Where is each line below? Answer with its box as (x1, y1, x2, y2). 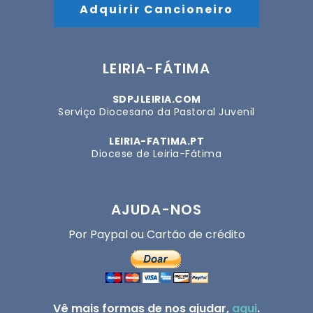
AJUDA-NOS (110, 200, 203, 220)
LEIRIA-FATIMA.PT (109, 134, 204, 149)
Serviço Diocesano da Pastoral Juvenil (58, 105, 255, 119)
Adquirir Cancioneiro (80, 1, 233, 18)
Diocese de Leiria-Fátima (92, 147, 221, 161)
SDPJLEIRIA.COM (112, 92, 201, 107)
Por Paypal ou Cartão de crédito (68, 226, 245, 243)
